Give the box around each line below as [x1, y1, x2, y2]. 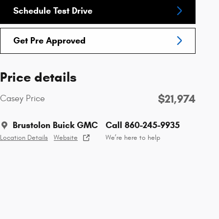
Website [54, 134, 78, 142]
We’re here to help [106, 134, 160, 142]
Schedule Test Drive [13, 5, 92, 16]
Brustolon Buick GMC [13, 120, 98, 131]
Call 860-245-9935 [106, 120, 180, 131]
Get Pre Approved [13, 35, 86, 46]
